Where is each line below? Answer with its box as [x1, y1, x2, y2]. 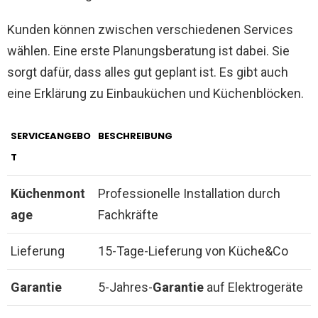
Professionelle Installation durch [98, 186, 280, 202]
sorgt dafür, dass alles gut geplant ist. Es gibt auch [7, 65, 288, 80]
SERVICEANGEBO [11, 129, 91, 143]
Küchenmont [11, 186, 85, 202]
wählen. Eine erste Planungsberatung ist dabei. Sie [7, 43, 290, 59]
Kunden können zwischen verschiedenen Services [7, 22, 293, 38]
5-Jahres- [98, 280, 153, 295]
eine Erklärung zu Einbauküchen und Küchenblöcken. [7, 86, 304, 102]
